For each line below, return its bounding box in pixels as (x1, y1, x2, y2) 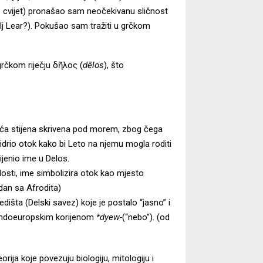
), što (104, 59, 124, 70)
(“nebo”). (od (122, 211, 170, 222)
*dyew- (96, 211, 122, 222)
